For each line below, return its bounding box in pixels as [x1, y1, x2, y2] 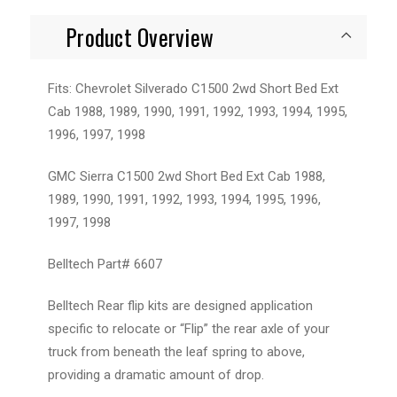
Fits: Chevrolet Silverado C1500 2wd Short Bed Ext [48, 80, 339, 97]
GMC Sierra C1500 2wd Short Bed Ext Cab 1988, [48, 167, 325, 184]
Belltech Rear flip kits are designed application [48, 297, 313, 314]
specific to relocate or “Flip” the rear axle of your [48, 320, 330, 337]
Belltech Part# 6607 [48, 255, 162, 272]
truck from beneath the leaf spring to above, [48, 343, 305, 360]
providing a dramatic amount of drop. [48, 366, 264, 383]
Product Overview [66, 19, 214, 53]
